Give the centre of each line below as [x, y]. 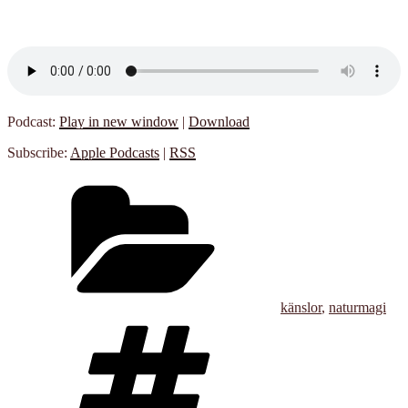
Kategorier [310, 182]
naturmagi [357, 307]
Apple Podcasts [115, 152]
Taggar [300, 322]
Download [219, 121]
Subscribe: [39, 152]
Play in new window [119, 121]
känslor [301, 307]
